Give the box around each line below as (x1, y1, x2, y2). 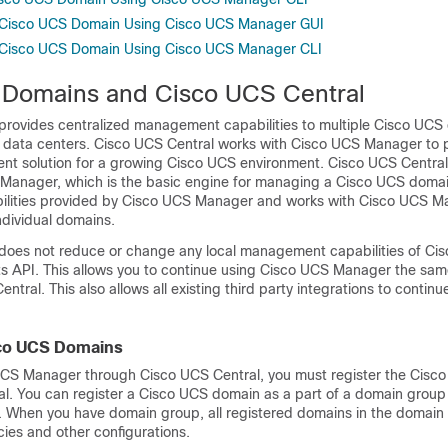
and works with (253, 193, 359, 209)
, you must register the (260, 367, 410, 383)
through (81, 367, 140, 383)
